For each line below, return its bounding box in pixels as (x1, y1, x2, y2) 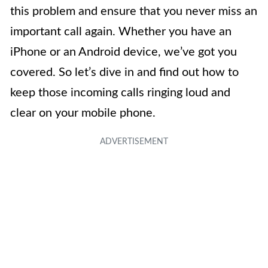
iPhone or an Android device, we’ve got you (10, 45, 237, 58)
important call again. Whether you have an (10, 25, 232, 38)
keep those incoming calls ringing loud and (10, 86, 230, 99)
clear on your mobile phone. (10, 106, 156, 119)
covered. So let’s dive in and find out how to (10, 66, 239, 78)
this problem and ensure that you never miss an (10, 5, 257, 17)
